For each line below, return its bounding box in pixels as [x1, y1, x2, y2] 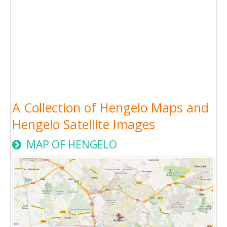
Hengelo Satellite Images [12, 115, 155, 133]
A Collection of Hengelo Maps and [12, 98, 209, 116]
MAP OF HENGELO [24, 137, 117, 152]
